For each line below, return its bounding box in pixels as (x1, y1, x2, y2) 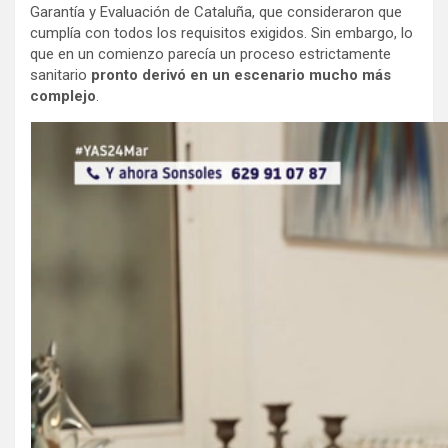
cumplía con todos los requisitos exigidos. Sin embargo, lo (30, 24, 413, 43)
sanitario (30, 66, 87, 85)
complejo (30, 87, 96, 106)
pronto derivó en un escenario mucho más (87, 66, 391, 85)
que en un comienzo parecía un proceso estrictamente (30, 45, 391, 64)
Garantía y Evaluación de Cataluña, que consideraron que (30, 3, 402, 22)
